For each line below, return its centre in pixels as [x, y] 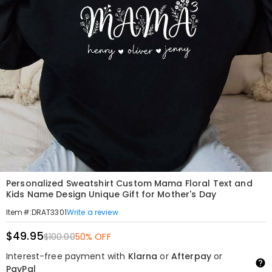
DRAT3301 [49, 212]
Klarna [143, 256]
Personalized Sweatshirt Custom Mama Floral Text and [129, 183]
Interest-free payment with [67, 256]
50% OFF [93, 237]
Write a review [92, 212]
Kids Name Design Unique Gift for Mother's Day [111, 194]
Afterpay [191, 256]
